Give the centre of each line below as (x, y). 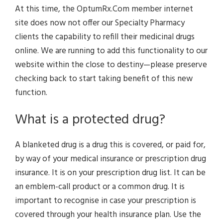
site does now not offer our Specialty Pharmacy (100, 23)
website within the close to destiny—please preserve (111, 65)
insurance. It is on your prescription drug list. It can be (110, 173)
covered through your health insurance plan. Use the (108, 215)
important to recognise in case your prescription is (106, 201)
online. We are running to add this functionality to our (111, 51)
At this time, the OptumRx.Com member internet (104, 9)
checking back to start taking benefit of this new (104, 79)
